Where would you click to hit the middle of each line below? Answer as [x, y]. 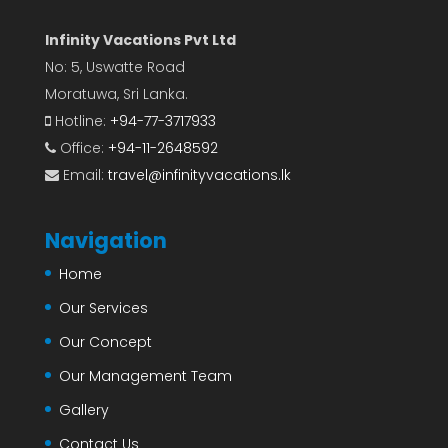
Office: [81, 147]
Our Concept [105, 341]
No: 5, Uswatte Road [114, 66]
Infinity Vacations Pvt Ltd [140, 39]
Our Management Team [145, 375]
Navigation [105, 240]
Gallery [83, 409]
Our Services [103, 307]
